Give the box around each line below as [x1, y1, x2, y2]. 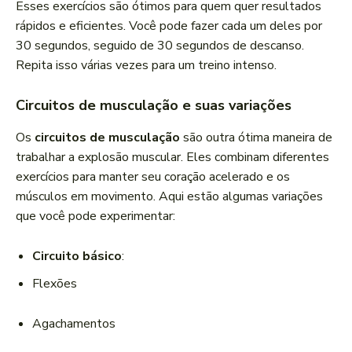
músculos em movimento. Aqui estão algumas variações [16, 188, 323, 206]
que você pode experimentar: [16, 207, 175, 225]
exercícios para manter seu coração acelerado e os [16, 168, 290, 186]
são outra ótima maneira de [180, 129, 332, 147]
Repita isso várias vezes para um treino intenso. [16, 57, 277, 75]
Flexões [32, 275, 77, 293]
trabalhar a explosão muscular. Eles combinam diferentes [16, 148, 329, 167]
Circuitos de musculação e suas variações [16, 96, 291, 115]
